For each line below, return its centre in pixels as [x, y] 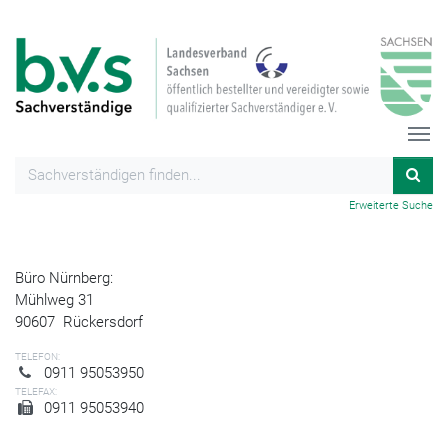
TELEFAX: [36, 391]
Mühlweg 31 [54, 299]
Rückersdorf [103, 321]
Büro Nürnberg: [64, 277]
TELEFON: [37, 356]
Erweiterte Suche [391, 205]
